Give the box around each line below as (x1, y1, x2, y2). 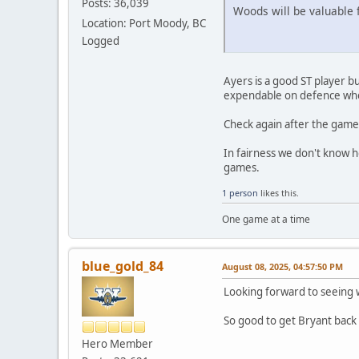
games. (224, 159, 260, 175)
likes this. (258, 186, 299, 199)
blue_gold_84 (82, 256, 163, 275)
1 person (222, 186, 258, 199)
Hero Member (82, 336, 153, 351)
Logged (82, 34, 119, 49)
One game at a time (222, 212, 310, 226)
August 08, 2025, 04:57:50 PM (222, 260, 343, 272)
